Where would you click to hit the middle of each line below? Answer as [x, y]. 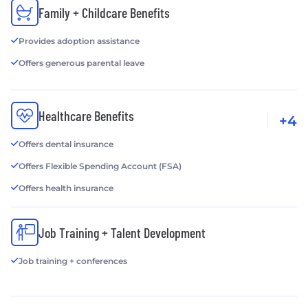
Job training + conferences [73, 261]
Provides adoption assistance [79, 41]
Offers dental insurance [66, 144]
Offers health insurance [66, 188]
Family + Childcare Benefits [104, 13]
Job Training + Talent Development [122, 233]
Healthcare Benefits [86, 116]
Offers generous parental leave [81, 63]
